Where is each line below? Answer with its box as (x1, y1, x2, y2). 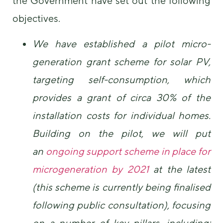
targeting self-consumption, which (32, 73, 211, 85)
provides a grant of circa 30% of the (32, 91, 211, 103)
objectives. (12, 12, 60, 24)
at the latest (148, 163, 211, 175)
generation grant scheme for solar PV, (32, 55, 211, 67)
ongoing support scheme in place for (45, 145, 211, 157)
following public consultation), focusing (32, 199, 211, 211)
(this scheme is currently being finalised (32, 181, 211, 193)
